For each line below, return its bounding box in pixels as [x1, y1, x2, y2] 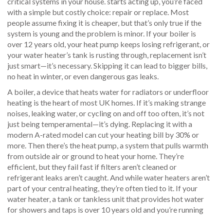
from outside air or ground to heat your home [7, 151, 156, 161]
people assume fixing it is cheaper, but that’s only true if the [7, 18, 201, 27]
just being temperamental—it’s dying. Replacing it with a [7, 119, 192, 128]
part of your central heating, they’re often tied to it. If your [7, 183, 198, 193]
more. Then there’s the [7, 141, 82, 150]
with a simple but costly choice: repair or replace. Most [7, 7, 189, 17]
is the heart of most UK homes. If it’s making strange [32, 98, 206, 107]
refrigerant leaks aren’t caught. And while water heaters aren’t [7, 173, 210, 182]
